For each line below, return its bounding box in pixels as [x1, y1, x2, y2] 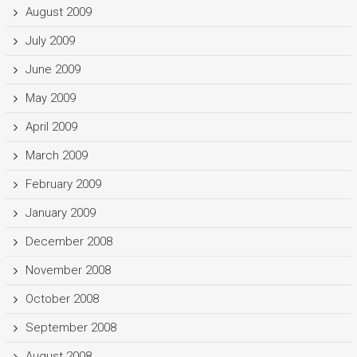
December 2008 [25, 233, 112, 249]
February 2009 [25, 176, 101, 191]
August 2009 [25, 4, 92, 19]
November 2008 [25, 262, 111, 277]
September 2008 [25, 320, 116, 335]
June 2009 [25, 61, 80, 76]
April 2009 [25, 119, 77, 134]
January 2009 [25, 205, 96, 220]
